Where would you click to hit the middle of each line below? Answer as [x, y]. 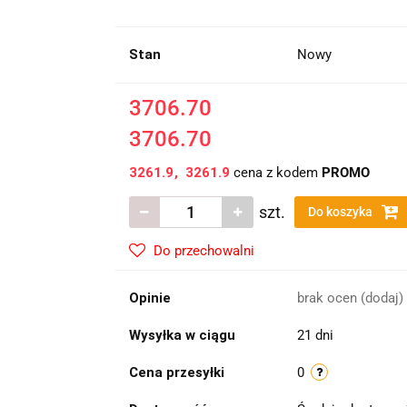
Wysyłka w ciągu [182, 335]
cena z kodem [275, 173]
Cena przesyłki [176, 372]
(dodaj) [382, 298]
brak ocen [328, 298]
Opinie [149, 298]
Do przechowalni [203, 251]
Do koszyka [341, 212]
